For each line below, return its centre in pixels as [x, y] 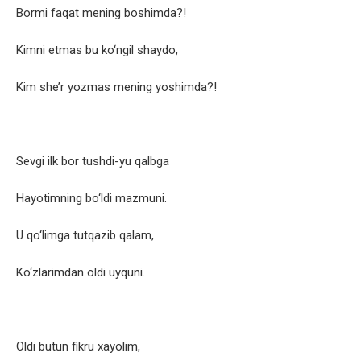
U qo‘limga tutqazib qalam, [85, 236]
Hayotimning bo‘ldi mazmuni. [91, 199]
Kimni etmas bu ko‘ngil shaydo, [97, 50]
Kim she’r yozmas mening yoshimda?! [116, 87]
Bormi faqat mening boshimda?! [101, 13]
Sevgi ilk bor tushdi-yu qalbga [93, 162]
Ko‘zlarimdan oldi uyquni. [81, 273]
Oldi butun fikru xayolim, [78, 347]
